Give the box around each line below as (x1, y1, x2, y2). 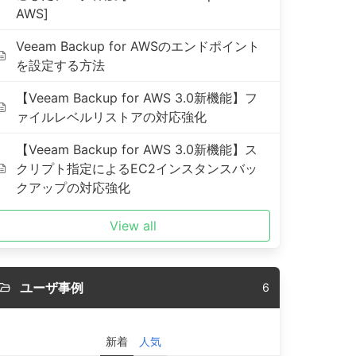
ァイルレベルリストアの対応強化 (16, 109, 207, 125)
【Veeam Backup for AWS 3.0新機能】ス (16, 141, 258, 157)
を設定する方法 (16, 57, 106, 73)
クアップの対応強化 (16, 180, 131, 195)
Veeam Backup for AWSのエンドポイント (16, 38, 261, 54)
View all (110, 218, 157, 234)
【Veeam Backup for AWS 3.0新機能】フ (16, 90, 258, 106)
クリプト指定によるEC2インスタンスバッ (16, 161, 258, 176)
